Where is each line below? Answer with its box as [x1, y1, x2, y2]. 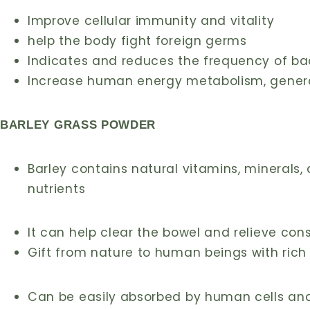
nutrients [28, 180, 86, 197]
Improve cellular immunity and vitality [28, 12, 275, 29]
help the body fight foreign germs [28, 32, 247, 49]
